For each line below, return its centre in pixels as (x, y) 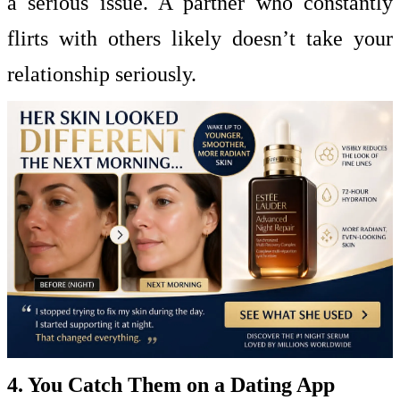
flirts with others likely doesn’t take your (200, 38)
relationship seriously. (102, 74)
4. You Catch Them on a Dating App (171, 384)
